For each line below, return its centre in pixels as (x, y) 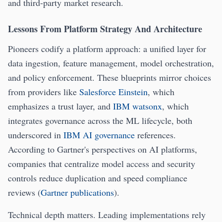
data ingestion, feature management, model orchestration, (111, 63)
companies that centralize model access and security (102, 164)
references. (155, 135)
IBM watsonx (138, 106)
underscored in (36, 135)
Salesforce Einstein (113, 92)
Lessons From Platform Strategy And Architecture (105, 29)
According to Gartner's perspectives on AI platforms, (103, 149)
